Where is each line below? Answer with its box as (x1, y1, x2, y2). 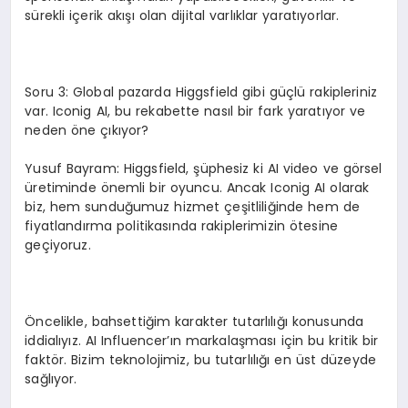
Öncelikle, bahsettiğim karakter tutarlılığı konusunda (25, 311, 364, 331)
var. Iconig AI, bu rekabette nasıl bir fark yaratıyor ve (25, 101, 366, 120)
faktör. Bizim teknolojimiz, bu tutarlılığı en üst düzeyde (25, 350, 377, 369)
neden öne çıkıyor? (25, 120, 149, 139)
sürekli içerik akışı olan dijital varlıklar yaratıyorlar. (25, 5, 340, 25)
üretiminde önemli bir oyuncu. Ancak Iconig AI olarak (25, 178, 370, 197)
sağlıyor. (25, 369, 77, 388)
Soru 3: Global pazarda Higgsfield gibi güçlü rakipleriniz (25, 82, 378, 101)
